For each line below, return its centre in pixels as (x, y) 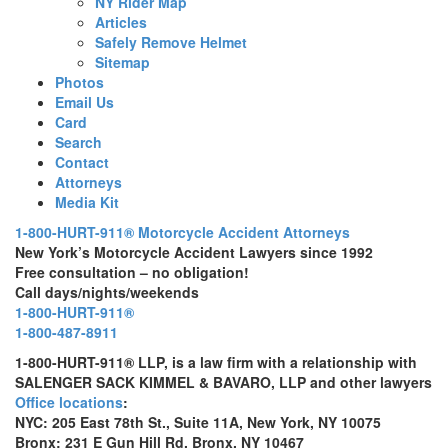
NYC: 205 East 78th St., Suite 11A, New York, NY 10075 (198, 421)
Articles (121, 21)
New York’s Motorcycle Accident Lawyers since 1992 (194, 251)
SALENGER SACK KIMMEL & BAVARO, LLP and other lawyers (223, 381)
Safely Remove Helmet (171, 41)
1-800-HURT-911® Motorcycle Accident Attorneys (182, 231)
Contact (82, 161)
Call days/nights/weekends (107, 291)
